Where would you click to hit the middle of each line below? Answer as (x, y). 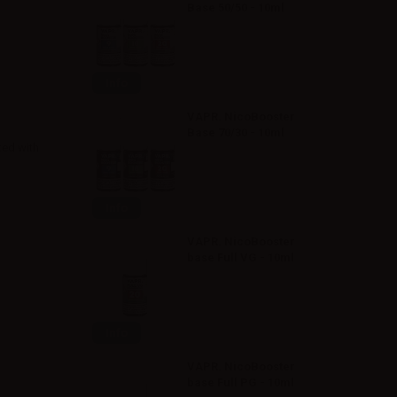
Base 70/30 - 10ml (236, 132)
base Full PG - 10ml (241, 382)
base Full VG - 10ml (241, 257)
